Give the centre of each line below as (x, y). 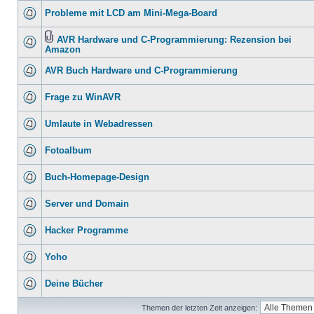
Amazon (63, 50)
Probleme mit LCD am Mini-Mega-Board (131, 13)
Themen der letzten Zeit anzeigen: (199, 308)
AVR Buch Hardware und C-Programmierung (141, 71)
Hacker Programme (87, 231)
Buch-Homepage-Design (97, 177)
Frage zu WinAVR (83, 97)
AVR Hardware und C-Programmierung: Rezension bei (174, 40)
